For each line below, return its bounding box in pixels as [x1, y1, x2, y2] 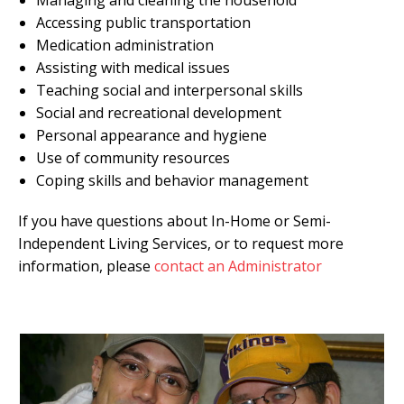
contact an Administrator [154, 255, 322, 276]
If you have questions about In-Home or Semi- [18, 210, 331, 231]
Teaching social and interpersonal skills [36, 79, 303, 100]
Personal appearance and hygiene [36, 124, 267, 145]
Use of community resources [36, 147, 230, 168]
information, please [18, 255, 154, 276]
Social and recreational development [36, 102, 281, 123]
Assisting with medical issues [36, 57, 230, 78]
